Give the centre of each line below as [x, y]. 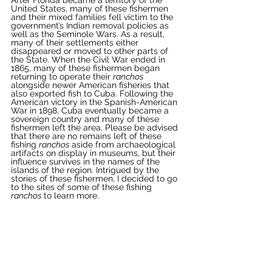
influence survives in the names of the [87, 161]
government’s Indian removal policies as [91, 25]
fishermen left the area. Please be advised [96, 127]
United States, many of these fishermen [91, 8]
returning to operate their [62, 76]
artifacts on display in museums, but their [94, 153]
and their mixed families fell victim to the [93, 17]
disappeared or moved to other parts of [91, 51]
